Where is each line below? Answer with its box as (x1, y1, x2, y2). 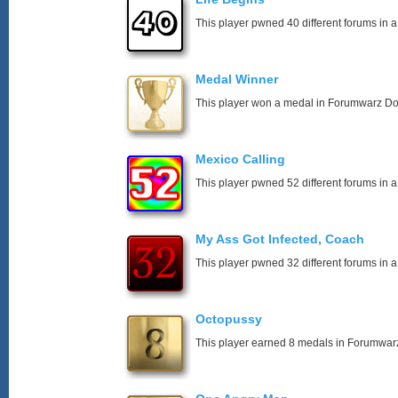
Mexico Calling (195, 152, 285, 166)
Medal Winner (195, 72, 278, 86)
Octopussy (195, 312, 262, 326)
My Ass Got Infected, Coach (195, 232, 364, 246)
